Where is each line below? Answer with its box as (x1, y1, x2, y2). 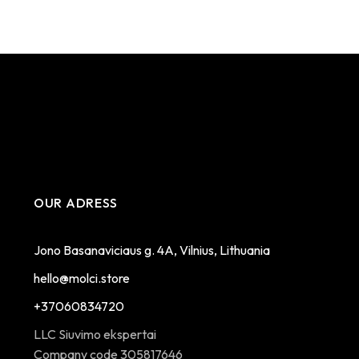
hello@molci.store (34, 270, 130, 287)
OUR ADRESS (34, 195, 118, 212)
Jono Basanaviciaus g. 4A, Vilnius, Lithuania (34, 242, 270, 259)
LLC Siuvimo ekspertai (34, 326, 156, 343)
